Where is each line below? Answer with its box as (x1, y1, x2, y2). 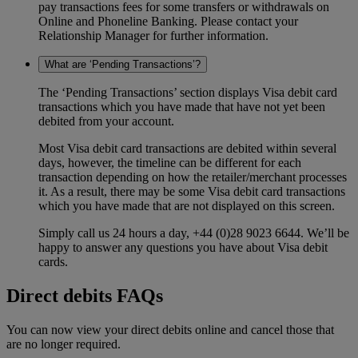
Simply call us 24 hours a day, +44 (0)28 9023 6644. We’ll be (38, 226, 349, 241)
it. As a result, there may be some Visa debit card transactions (38, 185, 345, 199)
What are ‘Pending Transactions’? (45, 58, 201, 71)
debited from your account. (38, 114, 177, 129)
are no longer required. (6, 337, 121, 352)
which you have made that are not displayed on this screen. (38, 199, 335, 213)
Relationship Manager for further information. (38, 29, 268, 43)
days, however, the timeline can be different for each (38, 156, 301, 170)
